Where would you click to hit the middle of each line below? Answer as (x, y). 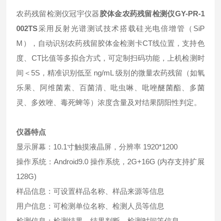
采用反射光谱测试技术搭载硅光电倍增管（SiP (121, 28)
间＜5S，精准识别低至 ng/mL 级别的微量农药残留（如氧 (110, 73)
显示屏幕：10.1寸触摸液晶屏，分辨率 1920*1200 (97, 147)
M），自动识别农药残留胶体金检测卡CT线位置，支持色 (110, 43)
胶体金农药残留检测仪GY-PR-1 (152, 14)
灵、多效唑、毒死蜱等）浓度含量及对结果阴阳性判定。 (109, 102)
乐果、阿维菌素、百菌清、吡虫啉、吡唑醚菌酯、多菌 (110, 88)
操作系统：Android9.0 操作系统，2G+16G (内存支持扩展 (110, 162)
